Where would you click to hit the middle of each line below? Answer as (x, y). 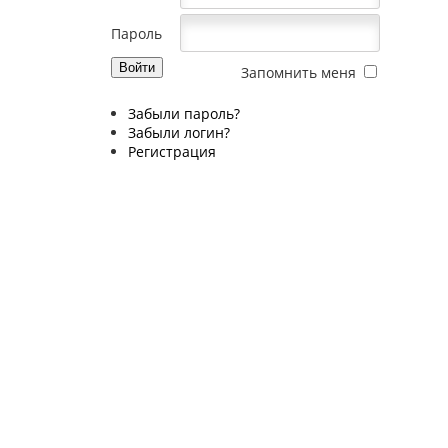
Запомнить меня (299, 72)
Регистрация (172, 151)
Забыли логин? (179, 132)
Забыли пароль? (184, 113)
